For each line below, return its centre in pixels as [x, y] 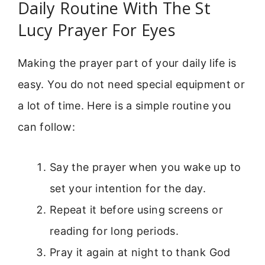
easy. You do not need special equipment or [132, 84]
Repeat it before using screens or [136, 210]
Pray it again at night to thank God [140, 253]
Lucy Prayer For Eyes [97, 30]
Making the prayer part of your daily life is [127, 63]
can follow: [46, 127]
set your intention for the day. [128, 189]
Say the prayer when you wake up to [146, 167]
